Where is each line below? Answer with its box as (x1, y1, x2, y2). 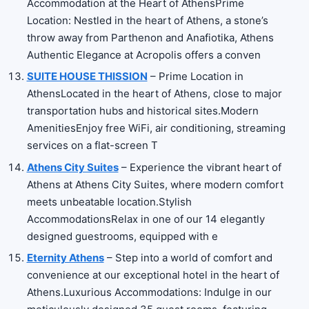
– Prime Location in (147, 70, 243, 83)
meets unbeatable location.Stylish (26, 195, 192, 208)
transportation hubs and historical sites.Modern (26, 104, 259, 118)
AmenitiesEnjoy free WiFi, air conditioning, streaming (26, 121, 286, 135)
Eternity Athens (26, 251, 104, 265)
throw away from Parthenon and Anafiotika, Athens (26, 30, 274, 44)
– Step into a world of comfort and (103, 251, 272, 265)
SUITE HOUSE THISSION (26, 70, 148, 83)
